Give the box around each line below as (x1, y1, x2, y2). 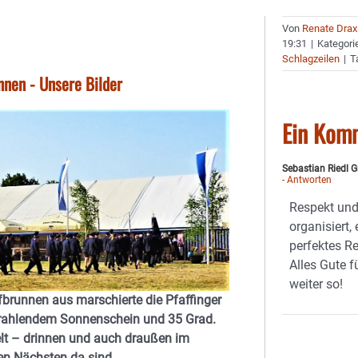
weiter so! (289, 276, 344, 292)
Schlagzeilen (282, 53, 340, 65)
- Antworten (282, 174, 332, 185)
